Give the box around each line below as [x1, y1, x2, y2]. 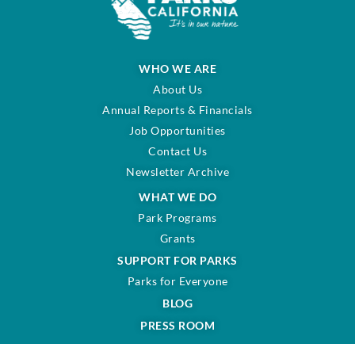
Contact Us [148, 144, 207, 158]
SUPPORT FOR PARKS [117, 254, 238, 268]
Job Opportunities [129, 124, 226, 138]
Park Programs [138, 211, 217, 225]
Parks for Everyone [127, 274, 228, 288]
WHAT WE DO [139, 190, 216, 204]
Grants [159, 231, 196, 246]
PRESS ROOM [140, 319, 215, 333]
